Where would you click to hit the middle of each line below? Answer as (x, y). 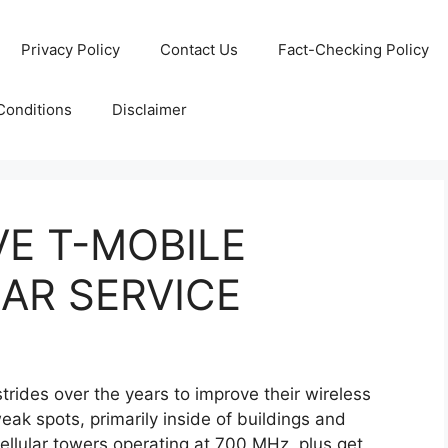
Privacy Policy (70, 49)
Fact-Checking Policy (353, 49)
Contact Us (198, 49)
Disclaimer (149, 109)
